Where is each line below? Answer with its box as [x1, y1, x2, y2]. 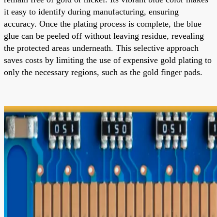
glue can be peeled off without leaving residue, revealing [4, 31, 204, 41]
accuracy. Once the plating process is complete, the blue [4, 18, 201, 29]
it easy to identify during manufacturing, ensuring [4, 6, 179, 16]
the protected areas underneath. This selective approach [4, 43, 199, 53]
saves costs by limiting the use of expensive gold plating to [4, 55, 212, 65]
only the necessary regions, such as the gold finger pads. [4, 67, 202, 77]
